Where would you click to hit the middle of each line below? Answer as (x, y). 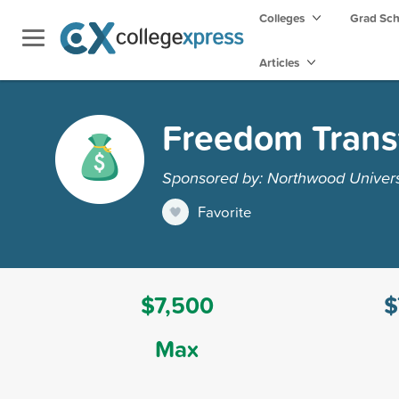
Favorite (225, 211)
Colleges (282, 18)
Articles (281, 62)
